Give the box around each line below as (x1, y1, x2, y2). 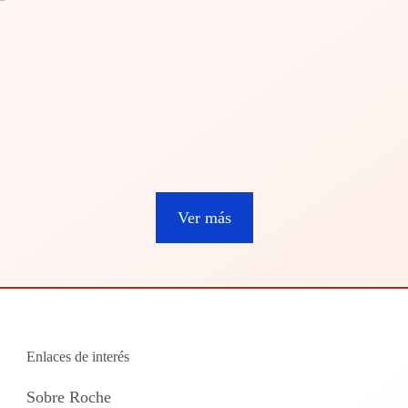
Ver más (177, 208, 231, 227)
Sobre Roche (26, 388, 112, 406)
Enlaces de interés (26, 349, 130, 364)
